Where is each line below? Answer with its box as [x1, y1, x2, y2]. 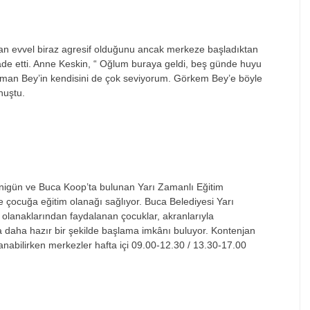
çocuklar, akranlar [121, 210, 199, 221]
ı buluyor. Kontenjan [168, 224, 255, 236]
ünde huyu [215, 57, 262, 69]
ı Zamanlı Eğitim [152, 181, 224, 192]
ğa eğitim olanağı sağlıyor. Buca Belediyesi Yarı [27, 195, 234, 207]
